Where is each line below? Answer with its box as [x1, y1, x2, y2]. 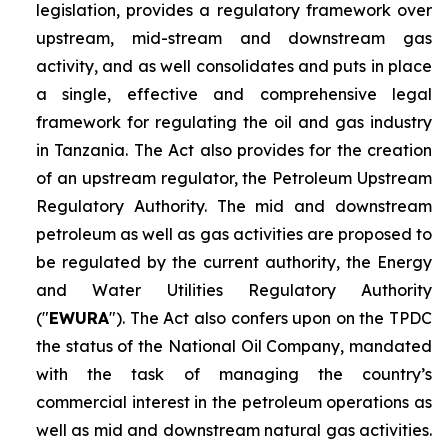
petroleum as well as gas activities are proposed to [36, 223, 432, 244]
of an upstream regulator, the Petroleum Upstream [36, 167, 432, 188]
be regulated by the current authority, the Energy [36, 251, 432, 272]
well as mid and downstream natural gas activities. [36, 419, 432, 440]
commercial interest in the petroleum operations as [36, 391, 432, 412]
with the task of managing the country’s [36, 363, 432, 384]
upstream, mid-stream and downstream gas [36, 27, 432, 48]
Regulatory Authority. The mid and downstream [36, 195, 432, 216]
